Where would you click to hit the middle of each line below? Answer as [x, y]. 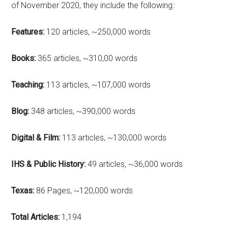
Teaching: [28, 84]
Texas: [23, 190]
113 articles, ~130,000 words [115, 137]
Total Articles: [36, 217]
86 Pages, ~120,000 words [84, 190]
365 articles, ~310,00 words [87, 58]
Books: [24, 58]
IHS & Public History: [49, 164]
